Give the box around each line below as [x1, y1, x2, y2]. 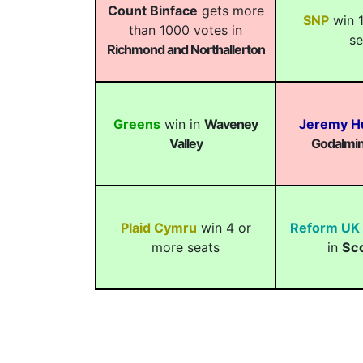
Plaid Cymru [120, 220, 197, 236]
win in [160, 116, 204, 132]
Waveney [204, 116, 258, 132]
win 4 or [196, 220, 251, 236]
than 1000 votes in [129, 22, 242, 38]
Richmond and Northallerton [106, 41, 265, 58]
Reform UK [290, 220, 360, 236]
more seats [152, 239, 220, 255]
